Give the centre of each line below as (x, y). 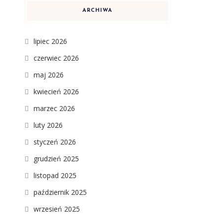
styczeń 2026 (55, 142)
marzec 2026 (54, 108)
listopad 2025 (55, 175)
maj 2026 (48, 74)
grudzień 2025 (56, 158)
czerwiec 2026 (56, 58)
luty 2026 (48, 125)
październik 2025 (60, 192)
